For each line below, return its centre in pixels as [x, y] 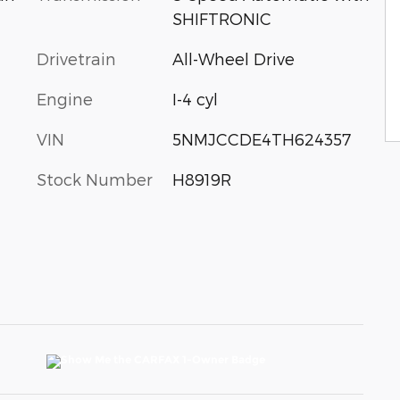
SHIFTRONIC [221, 18]
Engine [65, 99]
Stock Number [95, 179]
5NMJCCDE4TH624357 [261, 139]
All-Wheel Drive [233, 58]
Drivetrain [76, 58]
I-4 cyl [195, 99]
